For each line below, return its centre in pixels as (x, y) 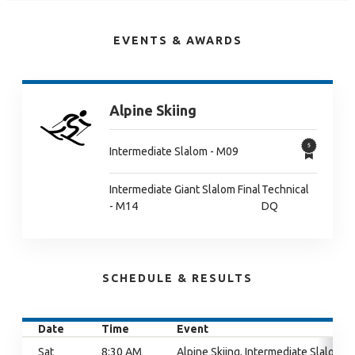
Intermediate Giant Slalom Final (185, 189)
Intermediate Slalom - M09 (174, 151)
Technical (285, 189)
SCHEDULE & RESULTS (177, 278)
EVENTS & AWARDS (177, 40)
